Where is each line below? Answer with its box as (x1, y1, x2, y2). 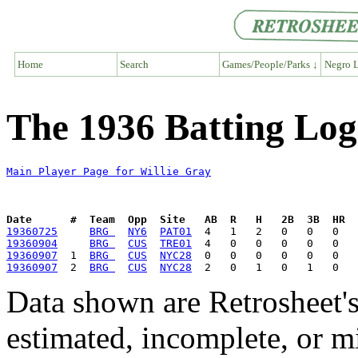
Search (120, 58, 149, 70)
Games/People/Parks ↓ (221, 58, 318, 70)
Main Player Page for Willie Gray (6, 165, 211, 178)
